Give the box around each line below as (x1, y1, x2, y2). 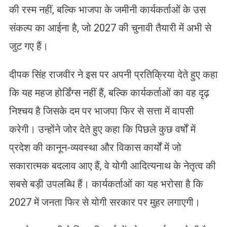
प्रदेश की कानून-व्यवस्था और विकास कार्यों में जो (9, 141, 181, 154)
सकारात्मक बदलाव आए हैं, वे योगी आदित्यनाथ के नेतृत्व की (9, 159, 216, 172)
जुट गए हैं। (9, 40, 48, 52)
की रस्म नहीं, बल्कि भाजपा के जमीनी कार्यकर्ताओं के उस (9, 3, 206, 16)
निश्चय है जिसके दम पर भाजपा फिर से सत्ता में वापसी (9, 104, 194, 117)
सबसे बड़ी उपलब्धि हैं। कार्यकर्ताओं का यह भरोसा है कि (9, 177, 203, 190)
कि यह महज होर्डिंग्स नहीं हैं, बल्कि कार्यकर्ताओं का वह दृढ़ (9, 86, 209, 99)
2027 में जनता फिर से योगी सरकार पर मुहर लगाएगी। (9, 196, 200, 208)
